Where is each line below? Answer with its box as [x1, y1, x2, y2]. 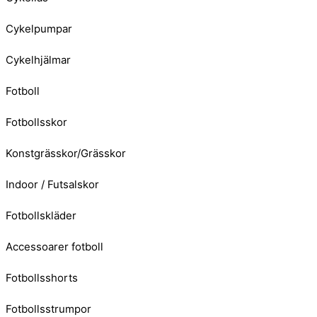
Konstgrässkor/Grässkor [6, 146, 126, 161]
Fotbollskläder [6, 209, 76, 223]
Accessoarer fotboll [6, 240, 103, 254]
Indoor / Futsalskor [6, 178, 99, 192]
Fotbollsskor [6, 115, 67, 129]
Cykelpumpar [6, 22, 72, 36]
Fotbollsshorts [6, 271, 78, 285]
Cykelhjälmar [6, 53, 71, 67]
